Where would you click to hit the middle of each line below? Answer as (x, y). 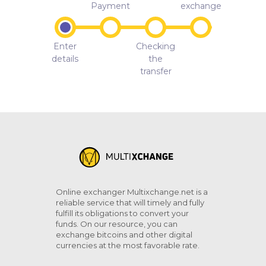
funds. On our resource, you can (117, 224)
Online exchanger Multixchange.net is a (132, 192)
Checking (156, 46)
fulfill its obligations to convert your (122, 213)
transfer (156, 71)
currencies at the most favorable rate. (128, 246)
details (65, 59)
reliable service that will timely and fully (130, 203)
